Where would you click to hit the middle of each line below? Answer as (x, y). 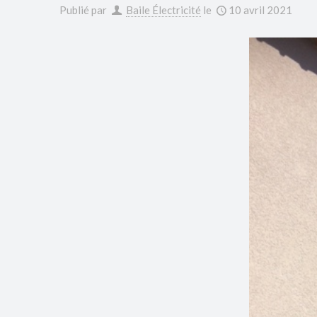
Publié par (85, 10)
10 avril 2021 (261, 10)
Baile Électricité (164, 10)
